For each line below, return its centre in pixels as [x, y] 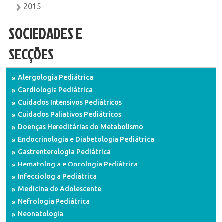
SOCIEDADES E [45, 33]
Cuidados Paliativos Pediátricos [70, 114]
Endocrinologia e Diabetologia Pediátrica [86, 139]
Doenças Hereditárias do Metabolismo [81, 127]
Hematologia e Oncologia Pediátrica [78, 164]
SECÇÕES [31, 54]
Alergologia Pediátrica [56, 77]
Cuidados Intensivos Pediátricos [70, 102]
